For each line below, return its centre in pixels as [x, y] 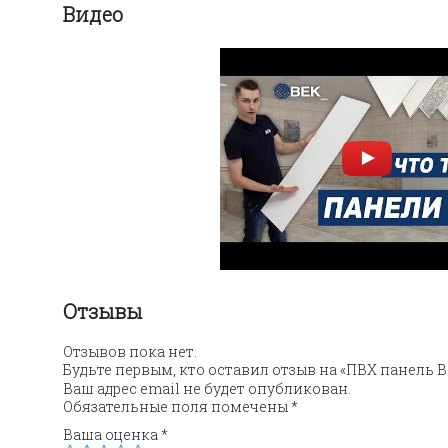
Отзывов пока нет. [130, 352]
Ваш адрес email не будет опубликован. [207, 389]
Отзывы [102, 311]
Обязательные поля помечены [177, 407]
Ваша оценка [112, 435]
